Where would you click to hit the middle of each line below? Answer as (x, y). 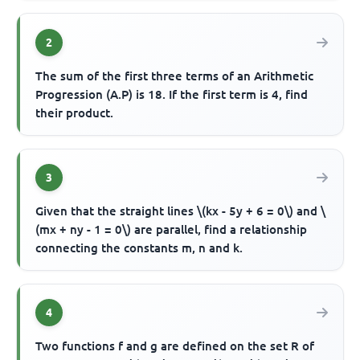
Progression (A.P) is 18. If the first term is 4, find (172, 94)
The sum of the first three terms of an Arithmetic (175, 76)
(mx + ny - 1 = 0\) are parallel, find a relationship (172, 229)
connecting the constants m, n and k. (139, 247)
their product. (75, 112)
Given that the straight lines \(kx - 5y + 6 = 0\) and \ (181, 211)
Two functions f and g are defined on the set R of (175, 346)
